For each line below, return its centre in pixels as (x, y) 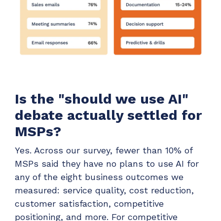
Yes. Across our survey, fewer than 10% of (104, 150)
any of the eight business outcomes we (99, 177)
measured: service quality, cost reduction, (104, 190)
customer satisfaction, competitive (89, 204)
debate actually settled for (108, 115)
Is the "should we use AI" (102, 99)
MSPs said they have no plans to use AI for (107, 164)
